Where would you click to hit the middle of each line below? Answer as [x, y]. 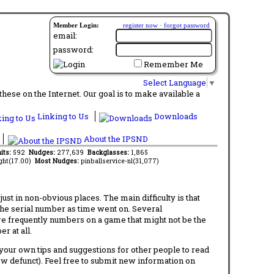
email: [65, 35]
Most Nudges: [57, 161]
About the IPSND [115, 139]
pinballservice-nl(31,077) [120, 161]
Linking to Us [63, 116]
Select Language [175, 82]
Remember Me [173, 64]
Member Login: [76, 25]
